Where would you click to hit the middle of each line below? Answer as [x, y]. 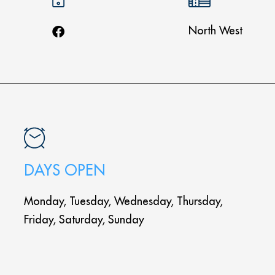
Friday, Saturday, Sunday [84, 219]
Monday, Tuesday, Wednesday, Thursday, [123, 201]
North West [216, 30]
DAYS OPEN [64, 170]
